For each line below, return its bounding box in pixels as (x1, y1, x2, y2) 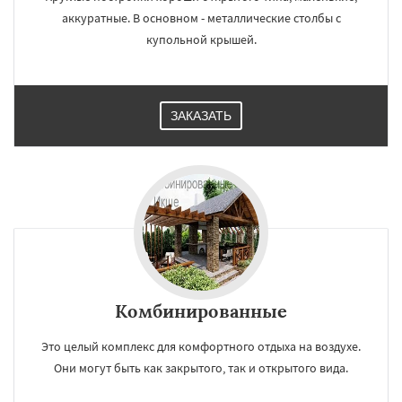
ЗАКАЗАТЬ (170, 109, 232, 123)
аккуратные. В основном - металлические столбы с (61, 10, 341, 26)
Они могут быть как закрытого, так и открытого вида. (54, 360, 348, 376)
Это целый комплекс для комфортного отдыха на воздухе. (41, 338, 361, 354)
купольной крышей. (145, 31, 257, 48)
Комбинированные (115, 300, 287, 322)
